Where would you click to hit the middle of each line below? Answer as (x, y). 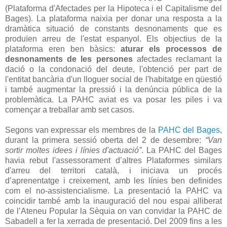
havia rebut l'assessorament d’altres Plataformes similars (113, 160)
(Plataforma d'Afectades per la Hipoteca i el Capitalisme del (113, 8)
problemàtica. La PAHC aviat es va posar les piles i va (113, 99)
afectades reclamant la (179, 59)
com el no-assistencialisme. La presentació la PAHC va (113, 191)
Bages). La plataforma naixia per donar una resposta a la (113, 18)
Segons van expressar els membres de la (82, 130)
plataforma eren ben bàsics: (63, 49)
